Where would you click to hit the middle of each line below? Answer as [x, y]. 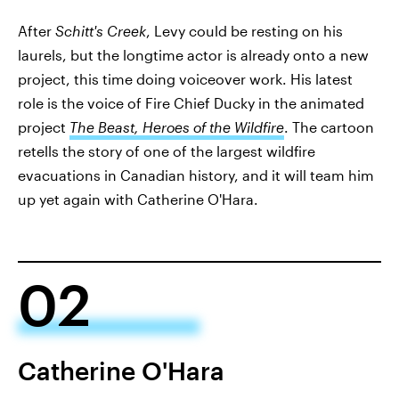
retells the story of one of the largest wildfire [167, 151]
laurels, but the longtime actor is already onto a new [193, 54]
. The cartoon [329, 126]
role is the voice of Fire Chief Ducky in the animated [191, 102]
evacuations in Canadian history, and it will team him [196, 175]
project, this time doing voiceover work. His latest [185, 78]
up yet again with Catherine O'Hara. [138, 199]
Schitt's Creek [101, 30]
